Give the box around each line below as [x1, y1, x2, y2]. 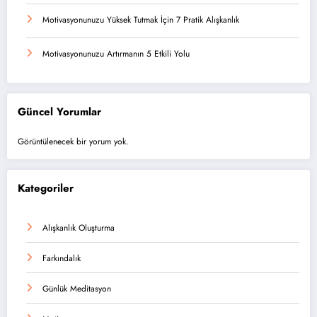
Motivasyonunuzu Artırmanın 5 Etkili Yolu [42, 47, 190, 60]
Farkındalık [42, 251, 81, 265]
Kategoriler [18, 180, 74, 197]
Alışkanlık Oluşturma [42, 221, 115, 234]
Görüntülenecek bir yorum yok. [18, 135, 129, 149]
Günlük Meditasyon [42, 282, 111, 295]
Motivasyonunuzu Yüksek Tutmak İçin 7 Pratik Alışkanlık [42, 13, 239, 26]
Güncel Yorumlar [18, 103, 101, 120]
